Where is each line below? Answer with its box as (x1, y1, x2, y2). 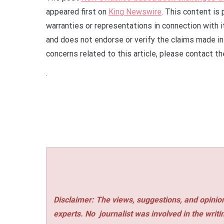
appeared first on (46, 7, 108, 16)
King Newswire (108, 7, 161, 16)
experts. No (53, 208, 97, 218)
